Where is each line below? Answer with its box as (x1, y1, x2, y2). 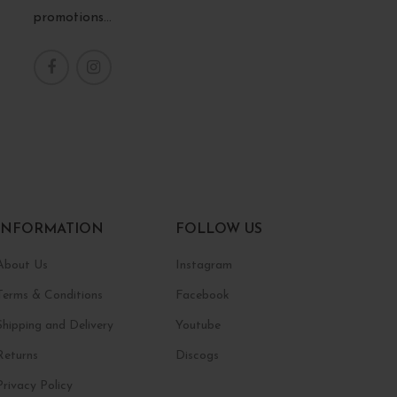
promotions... (33, 11, 112, 26)
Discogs (175, 349, 220, 363)
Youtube (175, 319, 222, 333)
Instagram (175, 259, 233, 273)
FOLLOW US (175, 222, 263, 237)
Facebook (175, 289, 230, 303)
